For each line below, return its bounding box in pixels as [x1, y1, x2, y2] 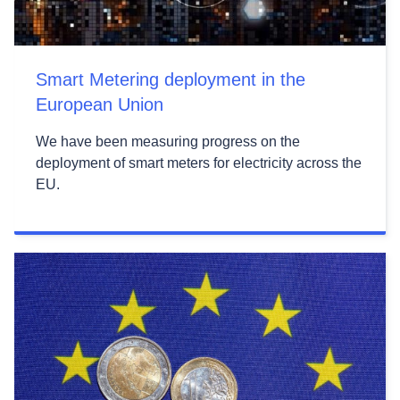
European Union [36, 94, 163, 114]
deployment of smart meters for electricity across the [36, 154, 362, 171]
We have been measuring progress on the [36, 133, 300, 149]
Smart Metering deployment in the [36, 69, 305, 89]
